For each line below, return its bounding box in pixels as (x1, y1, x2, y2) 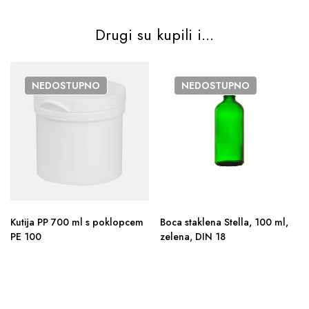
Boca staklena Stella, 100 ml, (160, 215, 288, 229)
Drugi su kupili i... (95, 23, 214, 46)
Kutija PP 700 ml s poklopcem (10, 215, 143, 229)
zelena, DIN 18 (160, 230, 226, 243)
